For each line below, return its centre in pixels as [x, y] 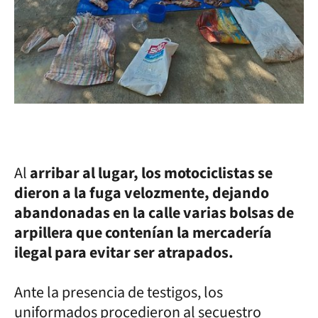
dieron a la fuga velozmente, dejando [142, 193]
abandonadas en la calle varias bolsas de [154, 213]
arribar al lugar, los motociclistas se [150, 173]
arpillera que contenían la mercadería [143, 232]
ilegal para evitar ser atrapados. [124, 252]
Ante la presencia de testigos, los [119, 292]
